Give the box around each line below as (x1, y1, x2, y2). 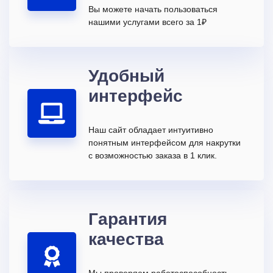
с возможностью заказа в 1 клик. (88, 151, 217, 160)
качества (88, 229, 164, 247)
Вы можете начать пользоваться (88, 4, 218, 13)
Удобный (88, 66, 165, 84)
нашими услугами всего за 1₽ (88, 17, 207, 26)
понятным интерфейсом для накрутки (88, 138, 241, 147)
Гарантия (88, 209, 167, 227)
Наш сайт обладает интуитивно (88, 125, 213, 134)
